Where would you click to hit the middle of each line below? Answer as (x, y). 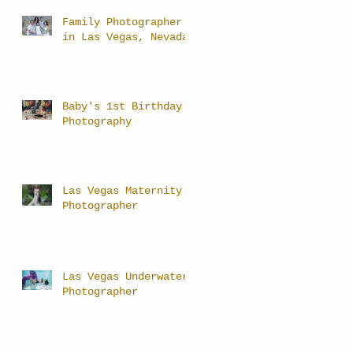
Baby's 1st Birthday (122, 106)
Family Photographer (122, 22)
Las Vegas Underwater (125, 276)
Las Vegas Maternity (122, 190)
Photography (97, 121)
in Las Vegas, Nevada (125, 37)
